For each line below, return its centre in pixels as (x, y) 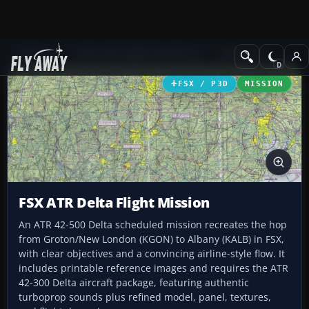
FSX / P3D (203, 83)
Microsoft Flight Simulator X (139, 53)
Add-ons (35, 53)
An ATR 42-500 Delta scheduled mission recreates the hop (153, 225)
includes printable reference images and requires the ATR (153, 268)
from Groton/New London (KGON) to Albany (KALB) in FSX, (151, 239)
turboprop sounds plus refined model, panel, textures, (145, 297)
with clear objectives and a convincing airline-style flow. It (152, 254)
